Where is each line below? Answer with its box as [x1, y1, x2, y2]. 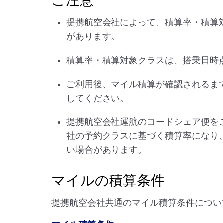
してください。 [66, 93, 129, 103]
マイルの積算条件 [51, 173, 165, 188]
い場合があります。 [66, 145, 147, 155]
